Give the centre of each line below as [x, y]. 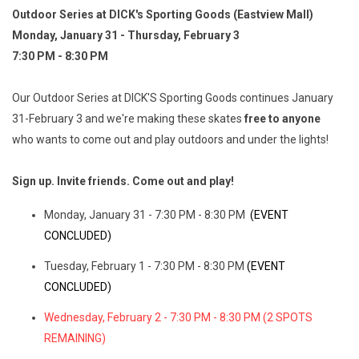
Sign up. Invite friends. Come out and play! [123, 182]
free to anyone [282, 119]
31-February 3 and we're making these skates [128, 119]
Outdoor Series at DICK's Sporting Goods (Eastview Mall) [163, 15]
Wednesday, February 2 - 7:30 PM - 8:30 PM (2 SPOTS [178, 318]
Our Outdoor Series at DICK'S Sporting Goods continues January [173, 98]
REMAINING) [75, 339]
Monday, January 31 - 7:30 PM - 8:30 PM [146, 215]
